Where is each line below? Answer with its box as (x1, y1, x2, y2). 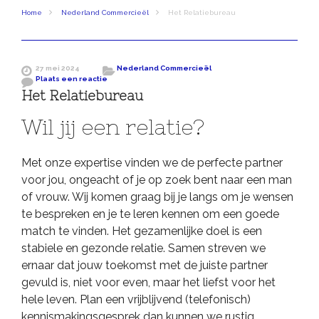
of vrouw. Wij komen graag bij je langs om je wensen (21, 189, 293, 204)
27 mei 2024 (36, 64, 80, 73)
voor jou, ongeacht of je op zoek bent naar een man (21, 172, 292, 187)
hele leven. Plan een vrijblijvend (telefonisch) (21, 292, 251, 306)
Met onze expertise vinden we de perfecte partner (21, 155, 283, 169)
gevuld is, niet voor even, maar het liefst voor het (21, 275, 276, 289)
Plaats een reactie (36, 75, 108, 83)
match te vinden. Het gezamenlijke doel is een (21, 224, 262, 238)
